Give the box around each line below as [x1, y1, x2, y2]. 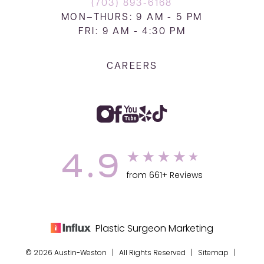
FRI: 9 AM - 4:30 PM [78, 27, 186, 37]
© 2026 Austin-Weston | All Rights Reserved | [25, 250, 198, 258]
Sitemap [197, 250, 229, 258]
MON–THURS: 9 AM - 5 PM [61, 13, 203, 23]
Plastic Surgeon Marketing [95, 225, 213, 235]
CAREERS [106, 62, 158, 72]
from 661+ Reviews [126, 171, 203, 181]
